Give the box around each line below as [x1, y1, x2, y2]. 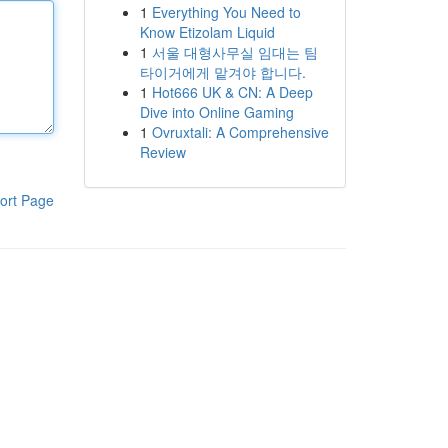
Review [139, 142, 186, 162]
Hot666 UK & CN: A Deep [151, 82, 313, 102]
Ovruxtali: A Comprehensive [151, 122, 329, 142]
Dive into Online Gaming [139, 102, 294, 122]
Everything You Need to [151, 2, 301, 22]
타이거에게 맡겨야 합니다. [139, 62, 306, 82]
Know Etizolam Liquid [139, 22, 275, 42]
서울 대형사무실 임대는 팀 [151, 42, 318, 62]
